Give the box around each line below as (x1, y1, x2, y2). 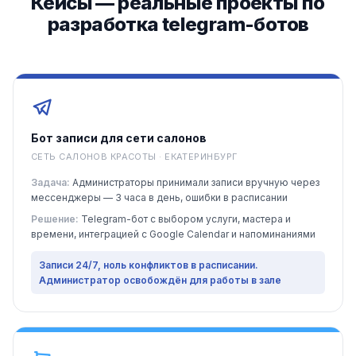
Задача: (31, 176, 70, 188)
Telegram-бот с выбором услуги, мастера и (79, 213, 291, 225)
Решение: (31, 213, 79, 225)
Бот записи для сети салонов (31, 131, 207, 145)
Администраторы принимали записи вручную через (70, 176, 319, 188)
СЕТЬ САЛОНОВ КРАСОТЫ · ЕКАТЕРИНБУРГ (31, 151, 238, 162)
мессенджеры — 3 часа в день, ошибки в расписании (31, 192, 288, 203)
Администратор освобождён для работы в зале (39, 274, 281, 286)
